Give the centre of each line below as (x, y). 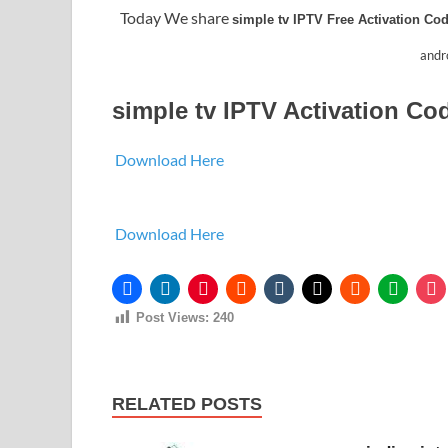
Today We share (176, 18)
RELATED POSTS (187, 403)
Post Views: (172, 318)
